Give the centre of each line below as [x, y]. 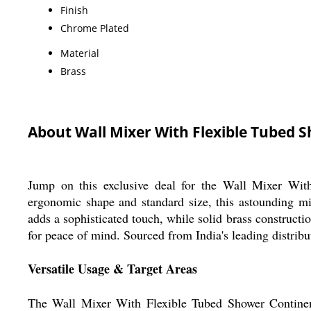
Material [80, 53]
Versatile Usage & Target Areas [112, 269]
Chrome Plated [95, 28]
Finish [74, 10]
